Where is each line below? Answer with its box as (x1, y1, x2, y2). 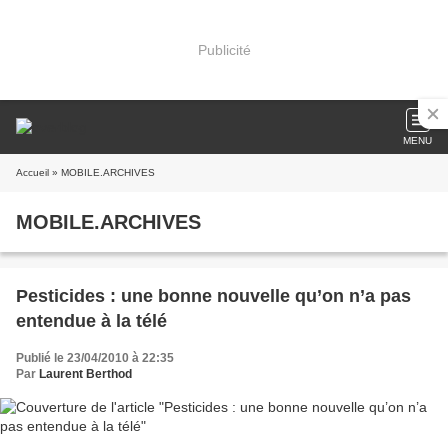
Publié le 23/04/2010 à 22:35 (16, 351, 174, 365)
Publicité (197, 41, 251, 58)
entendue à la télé (16, 311, 167, 331)
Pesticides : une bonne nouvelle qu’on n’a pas (16, 286, 411, 306)
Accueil (16, 167, 49, 178)
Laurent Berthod (39, 367, 132, 381)
